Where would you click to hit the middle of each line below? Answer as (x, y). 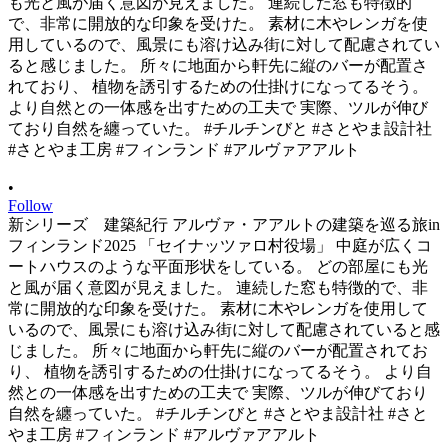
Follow (30, 205)
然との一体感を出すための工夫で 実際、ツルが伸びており (218, 392)
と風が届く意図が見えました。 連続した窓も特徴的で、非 (218, 287)
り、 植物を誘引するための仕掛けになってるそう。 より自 (220, 371)
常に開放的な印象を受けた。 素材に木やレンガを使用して (218, 308)
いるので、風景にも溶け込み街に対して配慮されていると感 (224, 329)
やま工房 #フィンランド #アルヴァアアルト (164, 434)
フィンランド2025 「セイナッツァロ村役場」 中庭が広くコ (220, 245)
